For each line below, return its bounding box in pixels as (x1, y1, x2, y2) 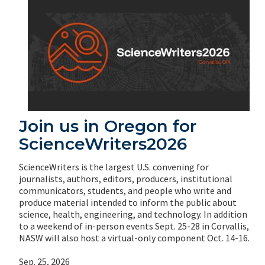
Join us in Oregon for (19, 115, 196, 136)
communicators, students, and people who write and (19, 184, 231, 196)
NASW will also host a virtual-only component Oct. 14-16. (19, 231, 250, 244)
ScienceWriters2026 (19, 133, 187, 154)
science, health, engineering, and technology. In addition (19, 208, 247, 220)
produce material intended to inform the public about (19, 196, 237, 208)
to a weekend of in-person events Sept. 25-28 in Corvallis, (19, 219, 249, 232)
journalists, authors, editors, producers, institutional (19, 172, 232, 185)
